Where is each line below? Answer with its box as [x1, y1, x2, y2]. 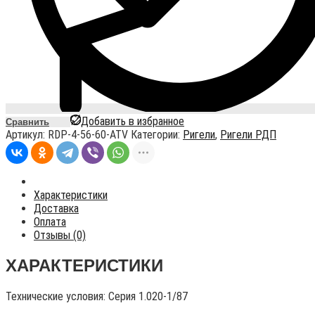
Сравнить [6, 117, 49, 128]
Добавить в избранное [81, 115, 184, 129]
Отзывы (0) [34, 229, 86, 243]
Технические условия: [6, 290, 108, 304]
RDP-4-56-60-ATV [48, 128, 128, 142]
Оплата [34, 215, 66, 229]
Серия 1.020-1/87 [108, 290, 188, 304]
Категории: [131, 128, 183, 142]
